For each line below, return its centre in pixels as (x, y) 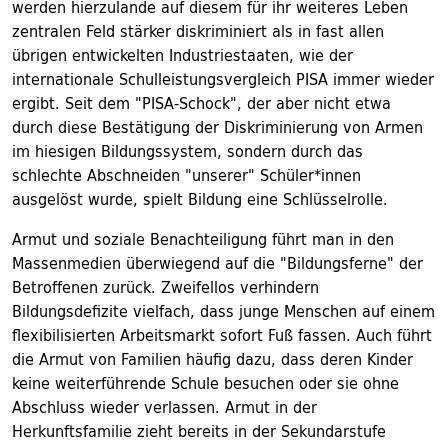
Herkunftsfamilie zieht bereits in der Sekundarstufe (199, 431)
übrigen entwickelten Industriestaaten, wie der (182, 55)
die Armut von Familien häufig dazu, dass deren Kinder (212, 359)
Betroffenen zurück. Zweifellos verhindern (165, 287)
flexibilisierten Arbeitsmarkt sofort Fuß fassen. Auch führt (222, 335)
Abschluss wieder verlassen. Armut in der (164, 407)
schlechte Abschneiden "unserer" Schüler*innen (186, 175)
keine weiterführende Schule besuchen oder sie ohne (205, 383)
